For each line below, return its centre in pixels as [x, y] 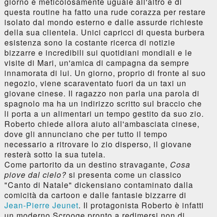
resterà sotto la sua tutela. [55, 154]
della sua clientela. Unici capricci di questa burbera [104, 32]
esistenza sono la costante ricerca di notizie [90, 42]
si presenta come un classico [124, 174]
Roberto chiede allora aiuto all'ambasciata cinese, [102, 124]
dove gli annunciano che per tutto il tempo [86, 134]
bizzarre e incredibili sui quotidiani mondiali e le [98, 52]
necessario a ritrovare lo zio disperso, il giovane [98, 144]
